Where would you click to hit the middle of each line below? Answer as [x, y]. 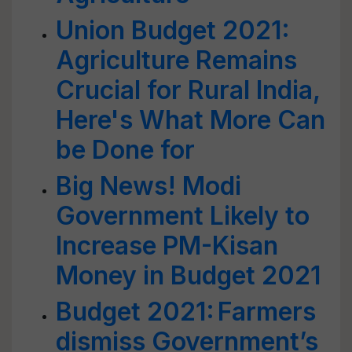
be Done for [125, 150]
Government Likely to [183, 216]
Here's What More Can [191, 120]
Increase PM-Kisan [167, 246]
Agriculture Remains [176, 60]
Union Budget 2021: [173, 30]
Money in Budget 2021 [188, 275]
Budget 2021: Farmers [186, 312]
